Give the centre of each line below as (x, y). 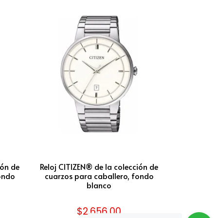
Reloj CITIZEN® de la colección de (99, 166)
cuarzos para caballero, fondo (99, 175)
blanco (99, 185)
